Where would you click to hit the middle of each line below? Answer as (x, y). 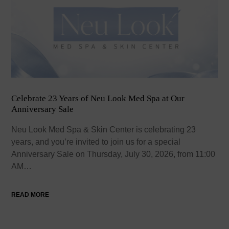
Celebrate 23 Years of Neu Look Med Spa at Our (98, 99)
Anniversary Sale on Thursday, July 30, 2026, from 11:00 (113, 154)
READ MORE (30, 195)
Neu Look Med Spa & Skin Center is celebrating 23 (104, 130)
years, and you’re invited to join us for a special (96, 142)
